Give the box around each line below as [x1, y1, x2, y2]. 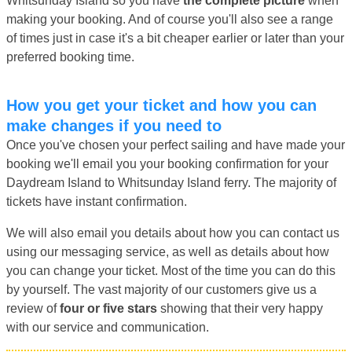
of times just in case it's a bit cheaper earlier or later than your [6, 31, 344, 45]
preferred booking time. [6, 49, 134, 64]
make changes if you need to [6, 116, 222, 134]
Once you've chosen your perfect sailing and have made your [6, 137, 345, 152]
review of [6, 301, 60, 315]
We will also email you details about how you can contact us [6, 225, 339, 240]
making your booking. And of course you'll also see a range [6, 12, 333, 26]
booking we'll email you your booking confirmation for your [6, 156, 328, 170]
